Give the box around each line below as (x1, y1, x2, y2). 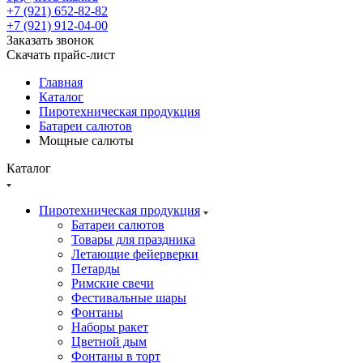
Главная (39, 75, 83, 89)
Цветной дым (71, 335, 147, 348)
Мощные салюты (39, 134, 134, 147)
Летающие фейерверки (71, 247, 199, 261)
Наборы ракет (71, 320, 148, 334)
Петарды (71, 262, 120, 275)
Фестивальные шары (71, 291, 186, 305)
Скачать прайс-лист (6, 48, 115, 62)
